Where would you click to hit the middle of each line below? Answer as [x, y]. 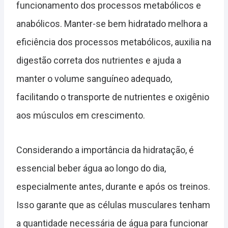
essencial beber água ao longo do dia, [91, 168]
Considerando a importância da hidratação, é [105, 150]
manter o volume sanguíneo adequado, [94, 79]
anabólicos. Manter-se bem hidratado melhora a [112, 24]
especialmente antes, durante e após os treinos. [113, 187]
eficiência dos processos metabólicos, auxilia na [114, 42]
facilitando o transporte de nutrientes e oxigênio [113, 97]
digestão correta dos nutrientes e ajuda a [99, 61]
